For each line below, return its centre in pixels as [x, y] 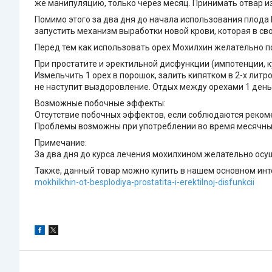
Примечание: [61, 143]
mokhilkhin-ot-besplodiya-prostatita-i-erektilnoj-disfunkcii [144, 182]
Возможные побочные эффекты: [100, 104]
